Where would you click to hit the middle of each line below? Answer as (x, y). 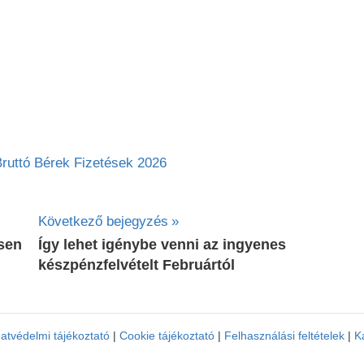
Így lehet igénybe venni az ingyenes (162, 245)
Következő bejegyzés (104, 221)
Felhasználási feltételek (284, 336)
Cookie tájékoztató (167, 336)
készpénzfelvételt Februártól (137, 265)
